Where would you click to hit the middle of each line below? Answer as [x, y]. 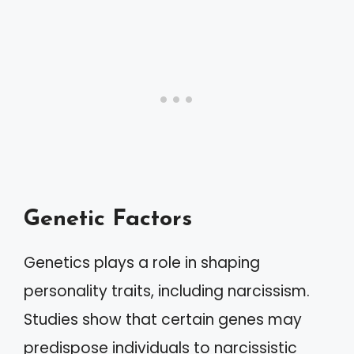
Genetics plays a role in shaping [142, 263]
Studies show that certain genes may [163, 320]
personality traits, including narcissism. [167, 291]
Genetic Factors [108, 219]
